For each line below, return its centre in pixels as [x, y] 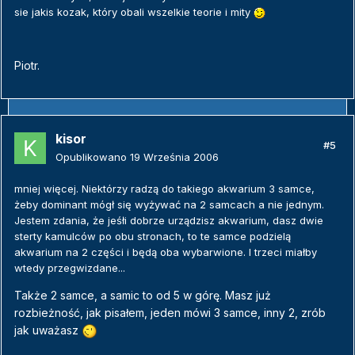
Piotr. [27, 66]
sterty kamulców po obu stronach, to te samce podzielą [153, 237]
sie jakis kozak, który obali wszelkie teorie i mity [134, 12]
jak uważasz [48, 330]
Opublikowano [93, 157]
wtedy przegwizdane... [70, 268]
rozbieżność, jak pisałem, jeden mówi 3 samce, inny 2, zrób [170, 313]
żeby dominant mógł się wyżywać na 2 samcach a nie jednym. [169, 205]
